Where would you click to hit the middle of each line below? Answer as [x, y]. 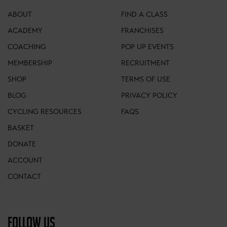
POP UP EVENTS [147, 47]
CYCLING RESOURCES [45, 112]
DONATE [22, 144]
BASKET [21, 128]
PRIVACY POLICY [149, 96]
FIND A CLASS [144, 14]
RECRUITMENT [145, 63]
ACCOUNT [25, 160]
